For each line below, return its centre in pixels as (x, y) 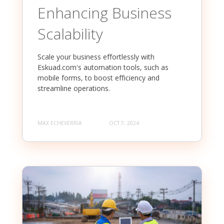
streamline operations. (74, 88)
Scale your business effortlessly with (96, 57)
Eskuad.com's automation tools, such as (103, 67)
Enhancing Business (104, 13)
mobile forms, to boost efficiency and (98, 78)
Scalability (70, 34)
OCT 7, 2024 (124, 123)
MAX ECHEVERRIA (60, 123)
